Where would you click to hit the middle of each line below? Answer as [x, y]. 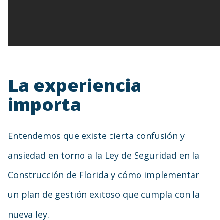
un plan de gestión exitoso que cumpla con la [104, 194]
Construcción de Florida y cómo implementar [104, 175]
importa [44, 104]
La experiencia [75, 85]
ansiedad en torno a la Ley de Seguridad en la [104, 155]
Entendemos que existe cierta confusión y [96, 136]
